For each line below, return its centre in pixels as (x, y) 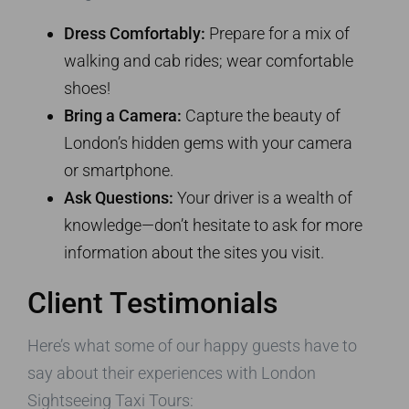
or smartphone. (119, 170)
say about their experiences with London (172, 372)
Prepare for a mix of (278, 33)
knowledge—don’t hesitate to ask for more (213, 225)
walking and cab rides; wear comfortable (209, 60)
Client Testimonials (152, 303)
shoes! (87, 88)
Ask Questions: (119, 197)
